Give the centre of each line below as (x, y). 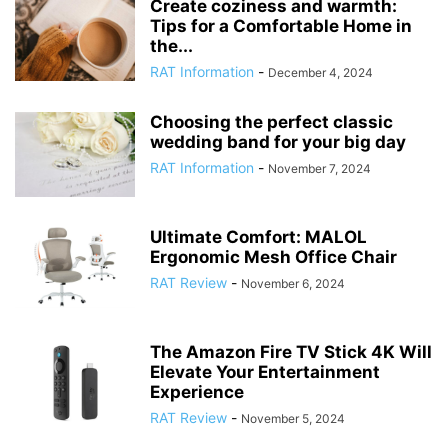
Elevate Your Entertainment (265, 372)
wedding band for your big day (278, 142)
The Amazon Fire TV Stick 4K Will (291, 352)
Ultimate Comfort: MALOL (258, 237)
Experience (197, 392)
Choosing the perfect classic (271, 122)
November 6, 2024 (293, 283)
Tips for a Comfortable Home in (281, 26)
